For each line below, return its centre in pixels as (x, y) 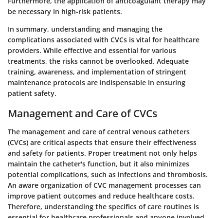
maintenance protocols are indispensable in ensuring (97, 82)
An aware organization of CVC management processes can (104, 185)
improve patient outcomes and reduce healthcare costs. (101, 196)
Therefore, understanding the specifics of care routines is (103, 207)
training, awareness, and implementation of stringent (97, 72)
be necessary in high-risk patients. (65, 11)
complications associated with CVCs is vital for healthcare (104, 39)
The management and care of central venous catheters (99, 132)
